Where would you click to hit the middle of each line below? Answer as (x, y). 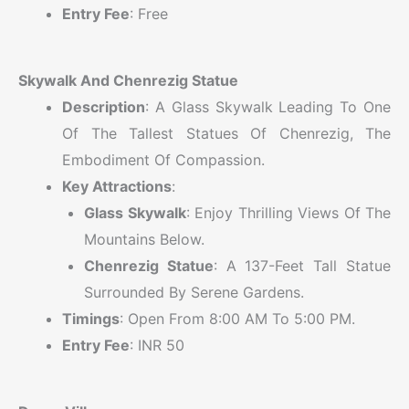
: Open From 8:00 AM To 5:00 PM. (237, 318)
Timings (91, 318)
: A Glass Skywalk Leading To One (268, 106)
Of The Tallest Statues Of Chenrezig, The (226, 133)
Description (104, 106)
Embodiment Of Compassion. (163, 159)
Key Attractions (117, 186)
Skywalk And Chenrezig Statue (128, 80)
